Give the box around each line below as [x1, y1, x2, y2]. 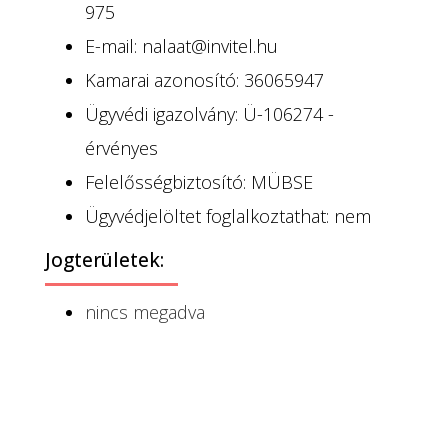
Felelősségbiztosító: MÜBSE [85, 170, 313, 194]
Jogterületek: [45, 247, 164, 273]
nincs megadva [85, 300, 205, 324]
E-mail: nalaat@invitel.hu [85, 34, 278, 58]
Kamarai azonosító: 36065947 [85, 68, 324, 92]
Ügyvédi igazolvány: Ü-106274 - [85, 102, 334, 126]
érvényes [85, 136, 158, 160]
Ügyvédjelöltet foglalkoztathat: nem [85, 204, 371, 228]
